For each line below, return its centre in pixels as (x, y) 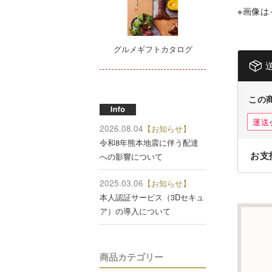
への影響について (131, 156)
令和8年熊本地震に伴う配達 (149, 142)
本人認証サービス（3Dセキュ (152, 197)
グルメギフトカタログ (153, 49)
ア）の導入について (135, 211)
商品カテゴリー (131, 257)
